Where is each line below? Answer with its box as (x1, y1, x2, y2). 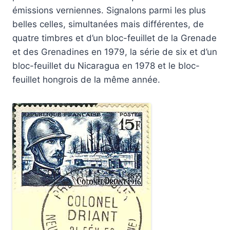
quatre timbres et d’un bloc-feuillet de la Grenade (12, 33, 217, 44)
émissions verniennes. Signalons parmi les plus (12, 5, 206, 16)
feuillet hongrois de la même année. (12, 74, 160, 85)
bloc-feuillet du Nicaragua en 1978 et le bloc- (12, 61, 200, 71)
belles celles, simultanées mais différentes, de (12, 19, 204, 30)
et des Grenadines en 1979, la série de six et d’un (12, 47, 217, 57)
